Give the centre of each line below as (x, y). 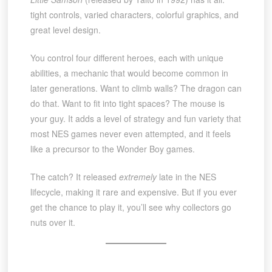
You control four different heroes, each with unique (127, 57)
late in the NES (186, 176)
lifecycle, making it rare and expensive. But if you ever (133, 192)
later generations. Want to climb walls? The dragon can (136, 88)
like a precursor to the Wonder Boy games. (112, 148)
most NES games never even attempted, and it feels (130, 133)
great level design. (65, 29)
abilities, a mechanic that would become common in (129, 73)
